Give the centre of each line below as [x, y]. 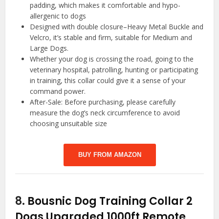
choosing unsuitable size [69, 123]
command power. [58, 91]
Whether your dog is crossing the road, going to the [112, 59]
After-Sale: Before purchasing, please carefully [103, 102]
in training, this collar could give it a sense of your [108, 80]
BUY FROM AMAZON [109, 154]
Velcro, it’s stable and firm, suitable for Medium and [111, 37]
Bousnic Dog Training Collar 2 [110, 201]
